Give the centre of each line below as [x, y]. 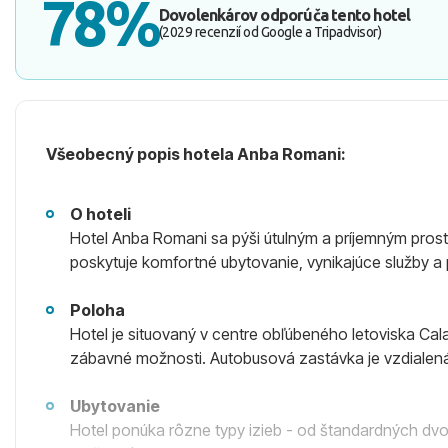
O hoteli [100, 214]
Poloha [97, 310]
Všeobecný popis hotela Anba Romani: [196, 154]
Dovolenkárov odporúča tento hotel [284, 15]
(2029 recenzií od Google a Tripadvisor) [270, 32]
